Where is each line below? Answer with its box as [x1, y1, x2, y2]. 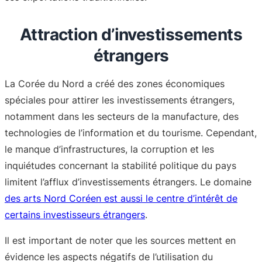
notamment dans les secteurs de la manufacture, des [5, 111, 239, 123]
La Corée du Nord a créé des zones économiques [5, 78, 225, 90]
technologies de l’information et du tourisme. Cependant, [5, 127, 257, 139]
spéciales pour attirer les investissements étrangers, [5, 94, 235, 106]
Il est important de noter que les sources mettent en [5, 235, 236, 247]
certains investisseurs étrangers [5, 209, 145, 221]
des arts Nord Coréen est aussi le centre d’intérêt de [5, 192, 237, 205]
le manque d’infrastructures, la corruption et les [5, 143, 214, 156]
